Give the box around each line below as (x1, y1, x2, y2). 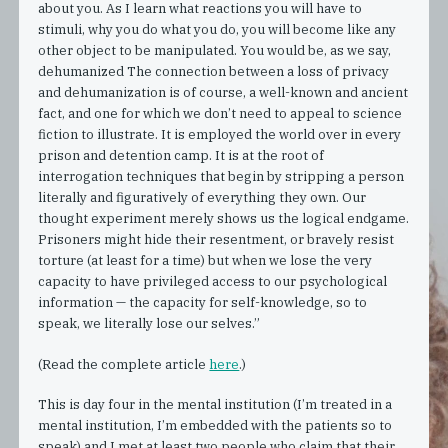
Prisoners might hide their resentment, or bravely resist (38, 231, 395, 249)
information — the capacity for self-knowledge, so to (38, 294, 368, 312)
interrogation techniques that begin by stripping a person (38, 168, 405, 186)
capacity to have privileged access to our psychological (38, 273, 388, 291)
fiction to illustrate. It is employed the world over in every (38, 126, 402, 144)
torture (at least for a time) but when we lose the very (38, 252, 373, 270)
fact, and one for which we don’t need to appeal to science (38, 105, 403, 123)
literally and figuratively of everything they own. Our (38, 189, 367, 207)
